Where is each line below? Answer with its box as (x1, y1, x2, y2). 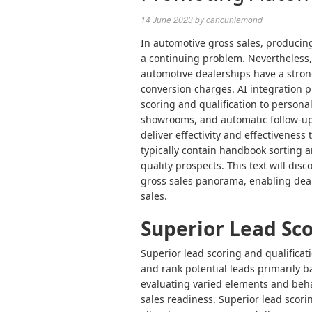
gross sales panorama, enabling (141, 174, 294, 187)
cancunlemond (206, 13, 263, 25)
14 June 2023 (141, 13, 193, 25)
